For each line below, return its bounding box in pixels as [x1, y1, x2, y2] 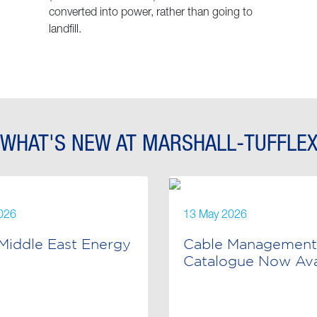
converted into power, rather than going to [49, 7, 253, 19]
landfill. [49, 24, 81, 36]
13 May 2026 [183, 209, 247, 221]
